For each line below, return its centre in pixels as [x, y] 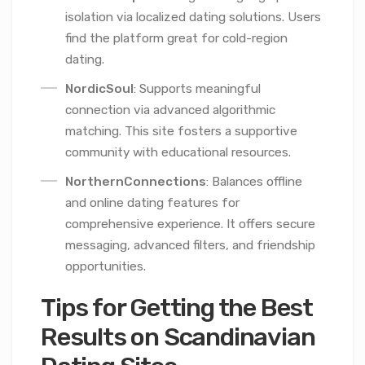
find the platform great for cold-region [176, 38]
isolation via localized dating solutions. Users [193, 17]
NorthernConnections [136, 181]
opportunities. [106, 266]
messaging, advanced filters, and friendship [190, 245]
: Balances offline [254, 181]
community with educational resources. [178, 152]
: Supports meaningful [197, 88]
